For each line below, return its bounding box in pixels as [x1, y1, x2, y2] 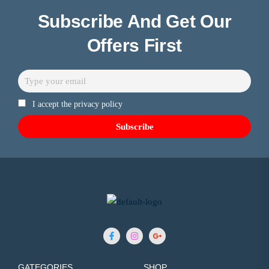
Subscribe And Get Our [37, 11, 232, 32]
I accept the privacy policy [32, 99, 122, 109]
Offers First [86, 35, 183, 56]
